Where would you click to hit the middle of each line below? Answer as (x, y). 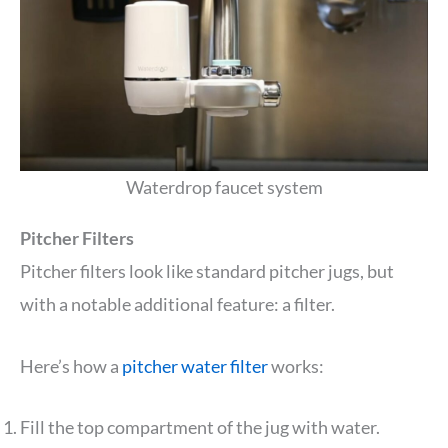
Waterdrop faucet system (224, 186)
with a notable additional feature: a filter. (177, 303)
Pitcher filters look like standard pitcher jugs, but (207, 270)
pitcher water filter (195, 365)
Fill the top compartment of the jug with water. (200, 427)
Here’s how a (71, 365)
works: (296, 365)
